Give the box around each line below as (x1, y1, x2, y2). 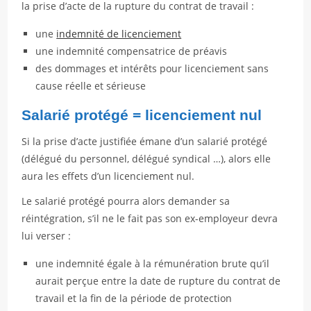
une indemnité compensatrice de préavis (35, 44, 228, 58)
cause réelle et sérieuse (35, 79, 146, 92)
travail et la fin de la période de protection (35, 292, 233, 305)
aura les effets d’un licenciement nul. (22, 169, 195, 183)
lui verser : (22, 229, 72, 242)
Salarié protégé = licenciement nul (22, 107, 262, 123)
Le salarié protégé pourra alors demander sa (22, 194, 230, 208)
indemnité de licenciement (56, 27, 182, 40)
